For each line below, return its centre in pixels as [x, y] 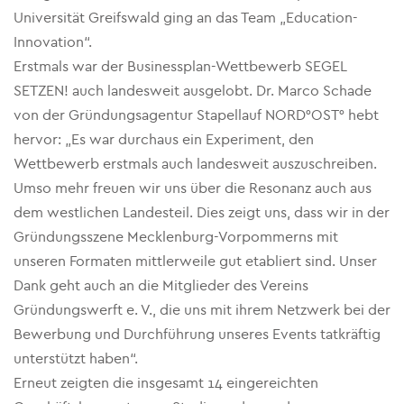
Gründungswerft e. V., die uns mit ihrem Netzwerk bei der [202, 310]
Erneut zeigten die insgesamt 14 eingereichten [166, 383]
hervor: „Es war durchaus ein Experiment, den [164, 139]
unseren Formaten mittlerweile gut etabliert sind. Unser [195, 261]
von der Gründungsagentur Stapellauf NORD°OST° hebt [196, 115]
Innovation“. [53, 42]
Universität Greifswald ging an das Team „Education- [186, 18]
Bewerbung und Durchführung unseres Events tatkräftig [197, 334]
